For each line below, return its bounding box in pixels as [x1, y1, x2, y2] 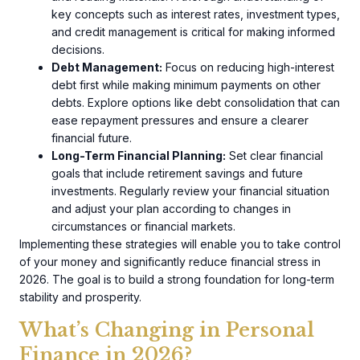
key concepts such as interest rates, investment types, [51, 6, 340, 21]
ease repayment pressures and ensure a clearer [51, 112, 309, 127]
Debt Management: [51, 59, 162, 74]
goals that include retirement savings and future [51, 166, 303, 180]
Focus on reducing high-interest [162, 59, 334, 74]
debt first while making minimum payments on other [51, 77, 321, 92]
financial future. [51, 130, 132, 145]
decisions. [51, 42, 104, 56]
